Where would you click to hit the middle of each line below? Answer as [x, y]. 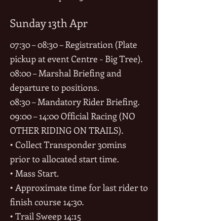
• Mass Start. [34, 173]
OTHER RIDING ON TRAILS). [67, 130]
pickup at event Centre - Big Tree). [76, 59]
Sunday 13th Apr [49, 23]
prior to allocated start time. [64, 159]
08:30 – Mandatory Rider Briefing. [75, 102]
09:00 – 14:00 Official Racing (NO [73, 116]
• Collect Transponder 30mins [68, 145]
